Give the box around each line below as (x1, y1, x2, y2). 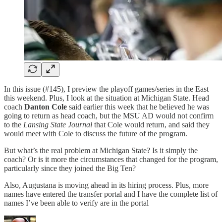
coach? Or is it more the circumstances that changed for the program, (4, 155, 218, 164)
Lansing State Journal (23, 120, 94, 129)
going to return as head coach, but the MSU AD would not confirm (4, 111, 214, 120)
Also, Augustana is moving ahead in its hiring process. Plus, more (4, 180, 209, 189)
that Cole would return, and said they (94, 120, 210, 129)
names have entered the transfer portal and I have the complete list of (4, 189, 218, 198)
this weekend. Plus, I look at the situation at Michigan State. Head (4, 93, 209, 102)
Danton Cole (24, 102, 69, 111)
